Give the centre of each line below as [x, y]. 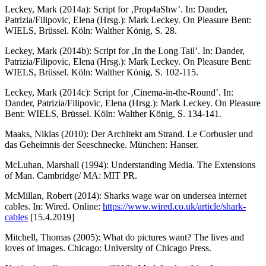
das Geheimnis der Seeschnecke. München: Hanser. [102, 144]
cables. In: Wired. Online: [54, 206]
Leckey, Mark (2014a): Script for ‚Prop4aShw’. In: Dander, [116, 9]
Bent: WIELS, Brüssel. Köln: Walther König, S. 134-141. [113, 113]
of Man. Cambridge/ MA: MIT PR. [71, 175]
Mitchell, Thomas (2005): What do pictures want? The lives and [124, 237]
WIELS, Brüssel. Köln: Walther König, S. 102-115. [102, 72]
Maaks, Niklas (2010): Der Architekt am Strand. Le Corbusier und [129, 134]
